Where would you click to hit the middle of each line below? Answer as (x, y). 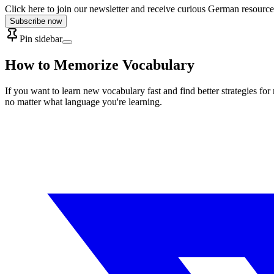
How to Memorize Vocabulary (100, 65)
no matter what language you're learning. (83, 102)
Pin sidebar (41, 39)
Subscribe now (36, 21)
